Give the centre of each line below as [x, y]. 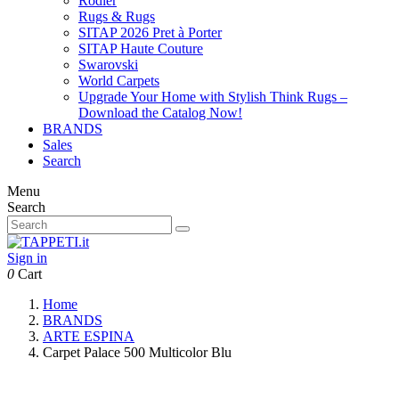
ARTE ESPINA [89, 336]
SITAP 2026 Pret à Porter [150, 33]
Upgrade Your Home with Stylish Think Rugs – [213, 97]
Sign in [27, 258]
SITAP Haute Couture [141, 49]
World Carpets [119, 81]
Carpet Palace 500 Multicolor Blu [137, 352]
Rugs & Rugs [117, 16]
